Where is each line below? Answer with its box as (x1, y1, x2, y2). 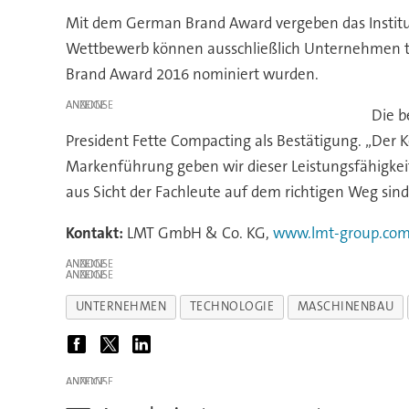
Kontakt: (65, 222, 123, 243)
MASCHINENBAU (297, 299, 394, 315)
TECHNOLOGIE (189, 299, 275, 315)
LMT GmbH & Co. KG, (122, 222, 273, 243)
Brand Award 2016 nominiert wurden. (65, 63, 319, 84)
